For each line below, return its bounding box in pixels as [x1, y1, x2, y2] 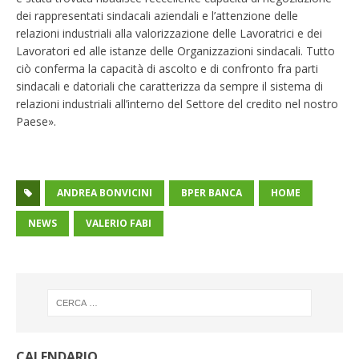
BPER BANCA [181, 185, 242, 200]
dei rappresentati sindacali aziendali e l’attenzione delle [16, 7, 298, 23]
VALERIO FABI [86, 216, 151, 230]
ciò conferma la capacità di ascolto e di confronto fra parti [16, 60, 318, 76]
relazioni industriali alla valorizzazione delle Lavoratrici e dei [16, 25, 322, 41]
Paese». [16, 113, 56, 129]
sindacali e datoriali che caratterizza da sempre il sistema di [16, 78, 323, 94]
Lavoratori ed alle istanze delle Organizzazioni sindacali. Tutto [16, 42, 335, 58]
